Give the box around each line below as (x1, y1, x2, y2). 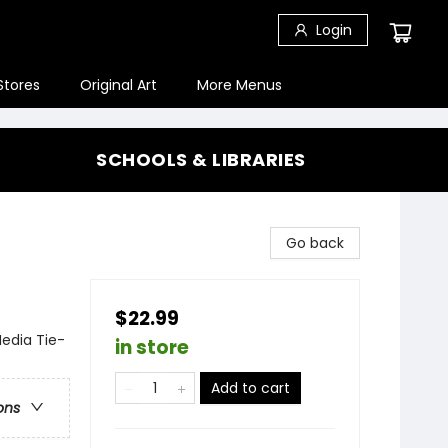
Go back (286, 233, 344, 253)
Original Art (80, 75, 157, 95)
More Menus (197, 75, 282, 95)
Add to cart (211, 378, 290, 398)
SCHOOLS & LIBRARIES (96, 147, 306, 172)
